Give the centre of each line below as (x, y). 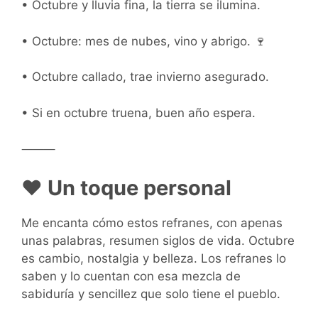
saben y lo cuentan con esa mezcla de (131, 276)
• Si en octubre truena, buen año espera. (138, 113)
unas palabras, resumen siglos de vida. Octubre (158, 240)
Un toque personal (137, 187)
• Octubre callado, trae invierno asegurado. (145, 77)
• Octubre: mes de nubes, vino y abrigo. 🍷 (144, 41)
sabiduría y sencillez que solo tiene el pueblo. (151, 294)
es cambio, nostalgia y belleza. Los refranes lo (154, 258)
